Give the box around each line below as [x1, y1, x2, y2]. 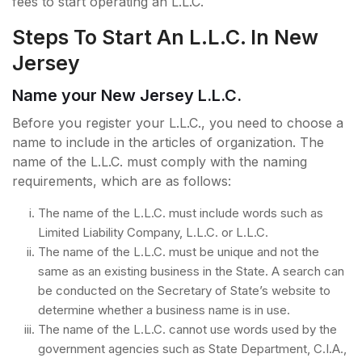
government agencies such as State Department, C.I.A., [38, 340, 347, 356]
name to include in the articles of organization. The [12, 133, 324, 150]
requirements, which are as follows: [12, 172, 231, 189]
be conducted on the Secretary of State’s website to [38, 282, 330, 298]
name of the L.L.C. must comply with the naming [12, 153, 307, 170]
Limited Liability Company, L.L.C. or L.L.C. [38, 224, 268, 240]
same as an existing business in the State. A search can [38, 263, 344, 279]
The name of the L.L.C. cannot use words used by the [38, 321, 337, 337]
